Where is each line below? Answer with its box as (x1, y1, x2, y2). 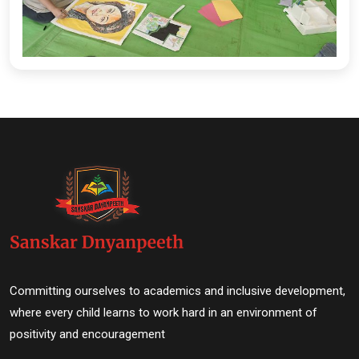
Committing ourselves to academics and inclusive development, (10, 284, 345, 298)
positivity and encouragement (10, 327, 165, 341)
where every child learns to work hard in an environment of (10, 305, 317, 320)
